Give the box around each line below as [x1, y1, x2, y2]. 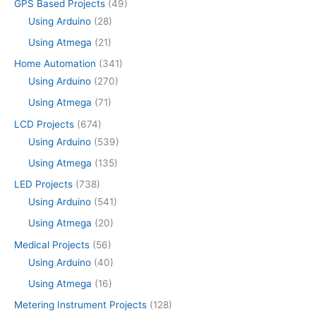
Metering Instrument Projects [14, 299, 147, 310]
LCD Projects [14, 118, 74, 130]
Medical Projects [14, 238, 90, 250]
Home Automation [14, 58, 96, 69]
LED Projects [14, 178, 73, 190]
